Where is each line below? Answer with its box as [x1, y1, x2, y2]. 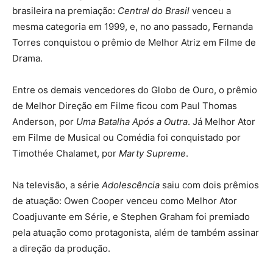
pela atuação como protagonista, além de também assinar [12, 226, 259, 238]
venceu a [190, 4, 231, 16]
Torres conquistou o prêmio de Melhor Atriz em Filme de [12, 36, 256, 48]
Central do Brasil [118, 4, 190, 16]
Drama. [12, 52, 43, 64]
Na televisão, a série [12, 179, 102, 191]
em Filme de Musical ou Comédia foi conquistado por [12, 131, 241, 143]
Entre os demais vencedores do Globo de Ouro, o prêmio [12, 83, 257, 96]
